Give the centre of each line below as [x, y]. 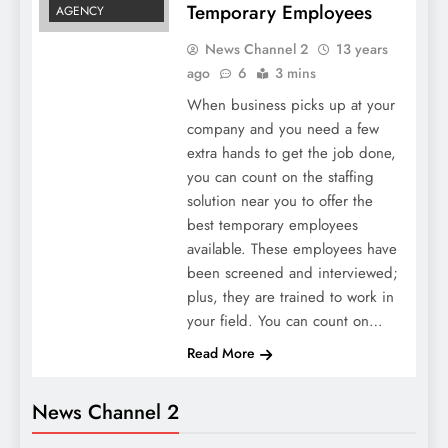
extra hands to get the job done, [291, 152]
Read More [220, 352]
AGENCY [80, 11]
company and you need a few [282, 128]
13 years [361, 48]
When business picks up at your [290, 104]
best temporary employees [272, 224]
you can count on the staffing [280, 176]
